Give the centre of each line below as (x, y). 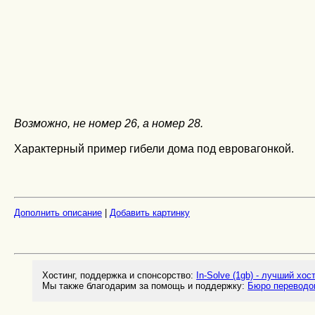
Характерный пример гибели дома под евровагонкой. (154, 148)
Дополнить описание (58, 213)
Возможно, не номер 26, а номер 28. (109, 123)
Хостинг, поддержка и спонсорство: (120, 276)
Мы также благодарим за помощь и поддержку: (145, 286)
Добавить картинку (150, 213)
